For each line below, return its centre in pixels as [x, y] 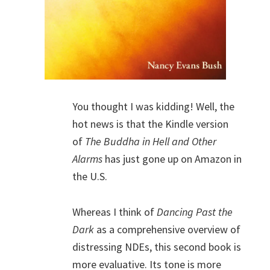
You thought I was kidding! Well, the [153, 106]
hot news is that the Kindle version [150, 124]
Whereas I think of [115, 212]
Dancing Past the [195, 212]
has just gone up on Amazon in [173, 159]
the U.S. [90, 176]
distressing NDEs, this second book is [157, 246]
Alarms [89, 159]
